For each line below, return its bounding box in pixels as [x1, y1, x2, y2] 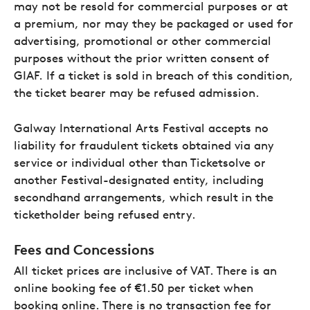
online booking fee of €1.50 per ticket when [14, 280, 253, 295]
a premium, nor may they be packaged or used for [14, 16, 293, 30]
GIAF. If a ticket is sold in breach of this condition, [14, 68, 293, 82]
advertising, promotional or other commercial [14, 33, 271, 48]
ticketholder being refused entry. [14, 207, 196, 221]
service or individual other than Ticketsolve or [14, 155, 266, 170]
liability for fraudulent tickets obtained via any [14, 138, 274, 152]
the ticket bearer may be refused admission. [14, 85, 259, 100]
